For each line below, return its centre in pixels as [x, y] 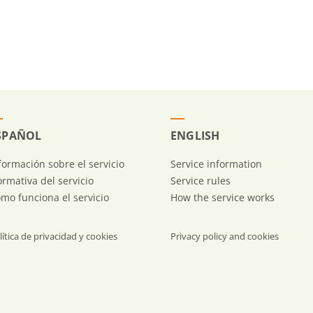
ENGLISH [195, 136]
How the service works [222, 197]
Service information [216, 163]
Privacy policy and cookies [224, 236]
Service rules [200, 180]
